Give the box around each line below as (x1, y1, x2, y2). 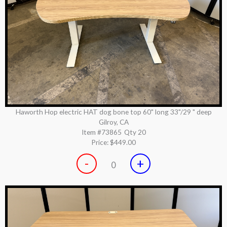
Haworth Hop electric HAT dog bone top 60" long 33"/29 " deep (15, 107, 212, 116)
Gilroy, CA (98, 117, 129, 126)
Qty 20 (124, 127, 146, 136)
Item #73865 (81, 127, 122, 136)
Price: (91, 137, 110, 146)
